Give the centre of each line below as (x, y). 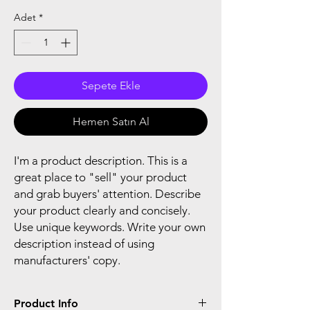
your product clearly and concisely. (102, 210)
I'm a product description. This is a (101, 160)
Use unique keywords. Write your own (110, 227)
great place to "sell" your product (100, 177)
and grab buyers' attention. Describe (107, 193)
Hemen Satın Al (111, 121)
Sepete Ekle (111, 85)
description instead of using (84, 243)
